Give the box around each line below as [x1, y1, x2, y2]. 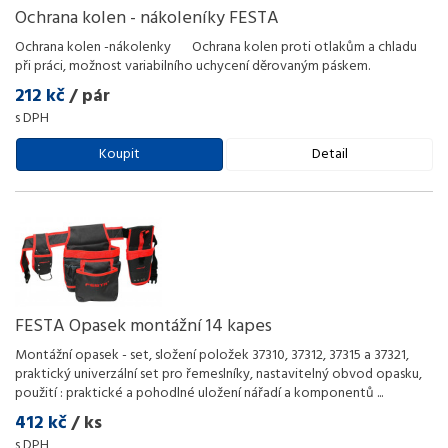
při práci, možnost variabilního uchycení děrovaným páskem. [15, 55, 370, 78]
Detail [311, 143, 348, 166]
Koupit [99, 143, 140, 166]
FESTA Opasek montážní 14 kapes [15, 312, 272, 341]
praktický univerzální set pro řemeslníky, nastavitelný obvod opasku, [15, 363, 422, 386]
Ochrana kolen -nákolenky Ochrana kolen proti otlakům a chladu [15, 36, 417, 59]
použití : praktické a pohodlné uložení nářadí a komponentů [15, 382, 377, 405]
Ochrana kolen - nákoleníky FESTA [15, 4, 279, 33]
